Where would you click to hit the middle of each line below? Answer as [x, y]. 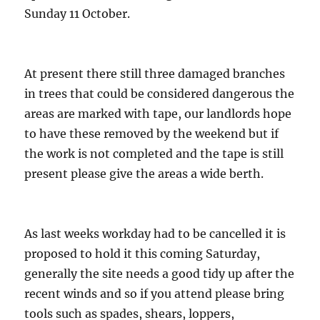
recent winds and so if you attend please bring [155, 294]
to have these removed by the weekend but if [152, 134]
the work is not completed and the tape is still [154, 154]
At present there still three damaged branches [155, 74]
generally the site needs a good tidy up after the [160, 274]
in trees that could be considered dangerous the [160, 94]
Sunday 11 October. [77, 14]
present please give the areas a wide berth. [144, 174]
